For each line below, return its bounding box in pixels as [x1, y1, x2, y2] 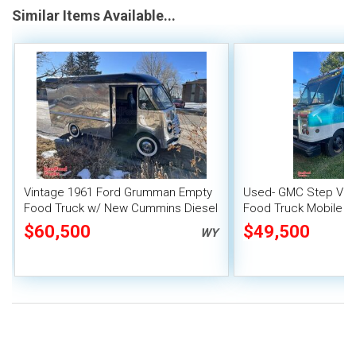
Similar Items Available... [12, 7, 176, 25]
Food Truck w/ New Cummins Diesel [24, 201, 218, 216]
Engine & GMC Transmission [24, 217, 173, 232]
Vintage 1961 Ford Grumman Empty [24, 185, 212, 200]
